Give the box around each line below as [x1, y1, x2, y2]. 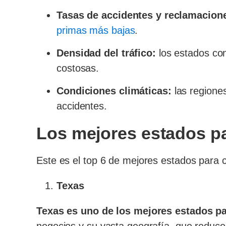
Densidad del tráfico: [56, 47, 156, 59]
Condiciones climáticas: [56, 85, 172, 96]
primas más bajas [56, 25, 135, 36]
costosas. [56, 63, 99, 74]
